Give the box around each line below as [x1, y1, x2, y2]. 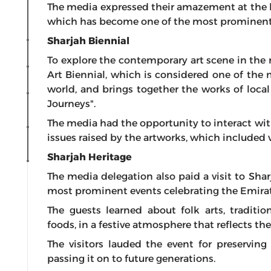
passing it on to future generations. [47, 253, 215, 264]
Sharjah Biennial [47, 35, 129, 47]
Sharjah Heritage [47, 151, 132, 163]
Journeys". [47, 98, 96, 109]
